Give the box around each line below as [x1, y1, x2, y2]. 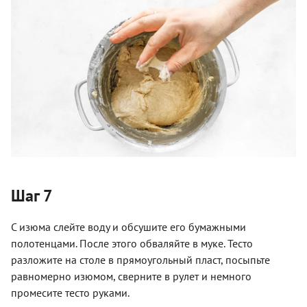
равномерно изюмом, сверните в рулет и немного [11, 269, 251, 283]
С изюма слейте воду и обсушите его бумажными [11, 219, 246, 234]
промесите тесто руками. [11, 285, 130, 299]
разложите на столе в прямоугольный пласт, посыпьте [11, 252, 270, 267]
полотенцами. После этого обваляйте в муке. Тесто [11, 236, 253, 250]
